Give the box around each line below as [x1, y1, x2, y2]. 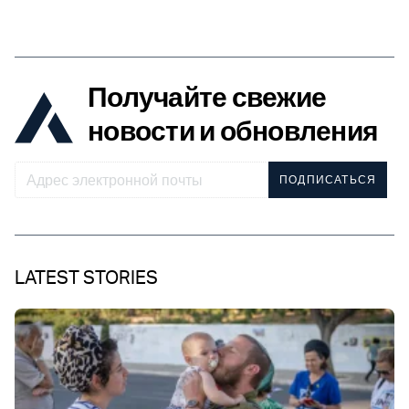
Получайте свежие [88, 79, 326, 114]
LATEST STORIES [15, 266, 158, 289]
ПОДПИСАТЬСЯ [279, 173, 377, 187]
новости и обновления [88, 113, 378, 148]
